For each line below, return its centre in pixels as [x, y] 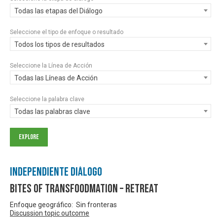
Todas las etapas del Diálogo [58, 11]
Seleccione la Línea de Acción [51, 65]
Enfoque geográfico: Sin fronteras [63, 204]
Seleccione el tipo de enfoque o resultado [67, 32]
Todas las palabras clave [52, 111]
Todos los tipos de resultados [59, 44]
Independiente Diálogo [56, 172]
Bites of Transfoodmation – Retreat [84, 188]
